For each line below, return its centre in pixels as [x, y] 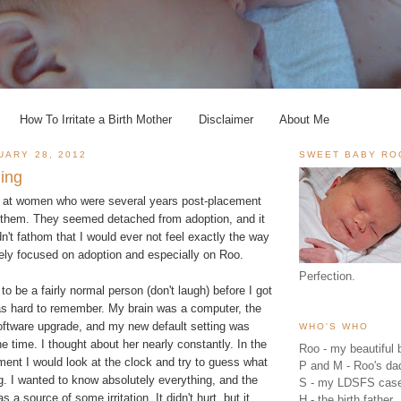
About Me [304, 119]
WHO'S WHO [334, 327]
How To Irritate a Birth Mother [96, 119]
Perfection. [327, 277]
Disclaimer [226, 119]
